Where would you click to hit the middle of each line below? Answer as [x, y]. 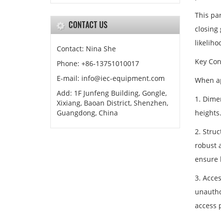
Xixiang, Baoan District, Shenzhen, [112, 103]
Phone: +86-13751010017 [98, 63]
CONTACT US [88, 25]
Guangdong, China [87, 113]
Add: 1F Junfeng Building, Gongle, [112, 93]
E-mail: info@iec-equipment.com [111, 78]
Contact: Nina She [86, 49]
